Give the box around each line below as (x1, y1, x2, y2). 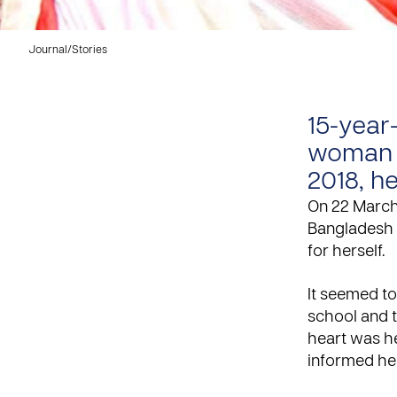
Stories (72, 45, 107, 56)
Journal (28, 45, 67, 56)
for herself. (307, 245, 385, 260)
